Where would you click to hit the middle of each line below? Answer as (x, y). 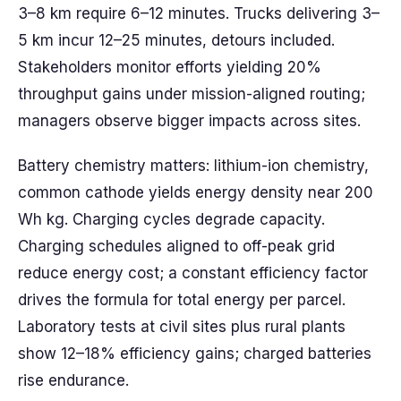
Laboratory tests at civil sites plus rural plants (182, 327)
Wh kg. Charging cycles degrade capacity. (171, 219)
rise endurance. (73, 380)
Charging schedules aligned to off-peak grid (176, 246)
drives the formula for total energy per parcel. (182, 300)
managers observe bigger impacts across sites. (189, 121)
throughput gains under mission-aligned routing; (192, 94)
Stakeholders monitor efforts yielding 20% (170, 67)
